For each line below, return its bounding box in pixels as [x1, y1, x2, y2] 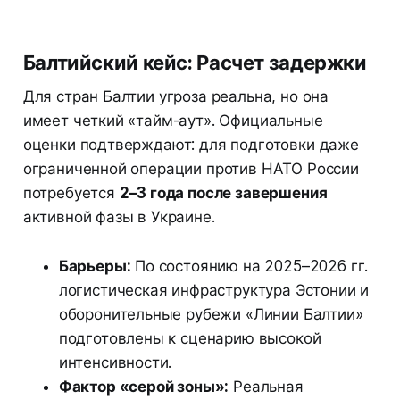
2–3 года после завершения [119, 184, 328, 203]
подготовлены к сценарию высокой [58, 329, 321, 348]
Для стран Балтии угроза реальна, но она [22, 87, 329, 106]
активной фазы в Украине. [22, 208, 215, 227]
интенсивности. [58, 354, 172, 372]
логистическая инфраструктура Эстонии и [58, 281, 370, 300]
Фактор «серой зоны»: [58, 378, 229, 396]
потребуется [22, 184, 120, 203]
